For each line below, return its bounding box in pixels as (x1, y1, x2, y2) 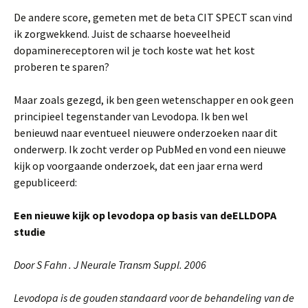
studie (14, 225, 45, 239)
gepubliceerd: (14, 175, 77, 189)
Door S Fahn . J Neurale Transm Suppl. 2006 (14, 258, 206, 272)
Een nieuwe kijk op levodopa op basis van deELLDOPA (14, 208, 276, 222)
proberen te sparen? (14, 60, 109, 74)
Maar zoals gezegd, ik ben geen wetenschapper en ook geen (14, 93, 294, 107)
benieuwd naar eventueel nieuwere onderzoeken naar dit (14, 126, 278, 140)
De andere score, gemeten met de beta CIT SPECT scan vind (14, 10, 292, 24)
